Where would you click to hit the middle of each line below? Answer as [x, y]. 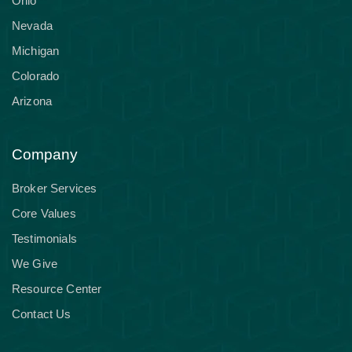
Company [45, 154]
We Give [35, 264]
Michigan [36, 51]
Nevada [32, 26]
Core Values [44, 213]
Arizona [32, 101]
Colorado [36, 76]
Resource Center [57, 289]
